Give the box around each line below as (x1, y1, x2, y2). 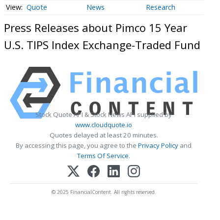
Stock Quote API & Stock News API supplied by (35, 110, 172, 119)
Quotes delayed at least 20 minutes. (49, 131, 158, 140)
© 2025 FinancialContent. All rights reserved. (51, 189, 156, 196)
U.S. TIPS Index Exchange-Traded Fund (4, 37, 200, 52)
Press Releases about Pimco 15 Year (4, 20, 187, 35)
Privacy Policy (138, 141, 178, 150)
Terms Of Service (77, 151, 129, 161)
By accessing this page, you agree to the (16, 141, 138, 150)
